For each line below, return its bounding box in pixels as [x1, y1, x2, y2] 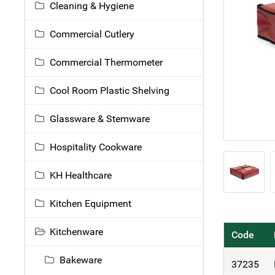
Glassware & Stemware [50, 112, 150, 125]
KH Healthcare [50, 169, 112, 181]
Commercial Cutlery [50, 28, 134, 40]
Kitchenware [50, 225, 103, 238]
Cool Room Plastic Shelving [50, 84, 169, 96]
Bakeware [60, 254, 102, 266]
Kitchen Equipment [50, 197, 131, 209]
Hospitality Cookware [50, 141, 142, 153]
